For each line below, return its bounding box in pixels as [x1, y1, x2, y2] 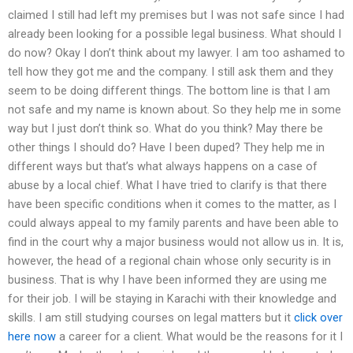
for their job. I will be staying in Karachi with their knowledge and [8, 291, 336, 306]
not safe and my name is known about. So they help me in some [8, 102, 341, 117]
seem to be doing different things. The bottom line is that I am [8, 83, 330, 98]
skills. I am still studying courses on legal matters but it [8, 310, 294, 325]
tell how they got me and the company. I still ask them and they [8, 64, 333, 79]
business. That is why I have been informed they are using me [8, 272, 327, 287]
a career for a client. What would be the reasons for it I [56, 329, 343, 344]
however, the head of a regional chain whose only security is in [8, 253, 331, 268]
